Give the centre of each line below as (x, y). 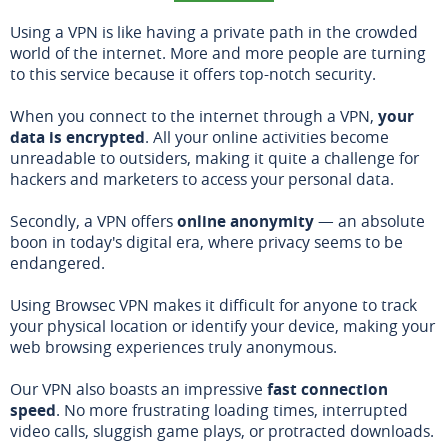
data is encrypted (77, 136)
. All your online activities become (267, 136)
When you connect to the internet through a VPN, (194, 115)
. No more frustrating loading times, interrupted (232, 409)
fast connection (327, 388)
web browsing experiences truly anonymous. (173, 346)
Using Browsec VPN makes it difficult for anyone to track (213, 304)
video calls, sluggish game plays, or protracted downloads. (222, 430)
